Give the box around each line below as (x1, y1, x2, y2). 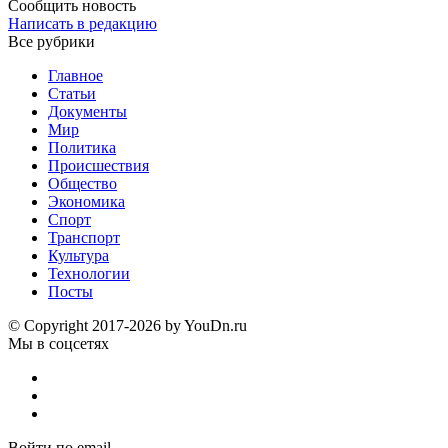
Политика (48, 138, 116, 156)
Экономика (48, 192, 125, 210)
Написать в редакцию (8, 14, 157, 32)
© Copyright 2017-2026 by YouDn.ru (8, 316, 247, 334)
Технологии (48, 264, 130, 282)
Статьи (48, 84, 96, 102)
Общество (48, 174, 117, 192)
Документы (48, 102, 127, 120)
